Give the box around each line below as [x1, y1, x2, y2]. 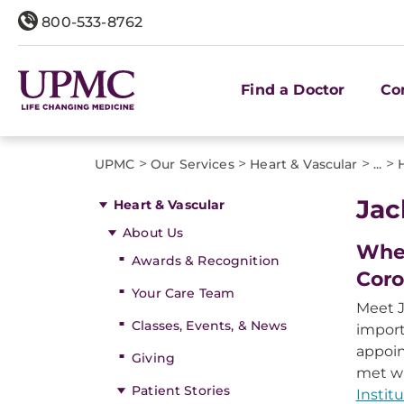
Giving [132, 350, 175, 366]
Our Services [151, 156, 234, 172]
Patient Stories [132, 382, 231, 399]
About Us [123, 225, 184, 241]
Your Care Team [132, 285, 235, 301]
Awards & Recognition [132, 252, 280, 269]
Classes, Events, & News [132, 317, 288, 334]
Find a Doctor [241, 80, 345, 98]
